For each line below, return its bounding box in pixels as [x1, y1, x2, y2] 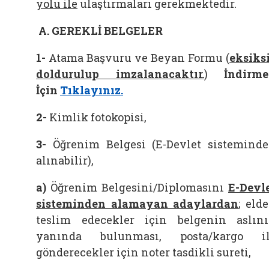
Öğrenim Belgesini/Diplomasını [50, 180, 224, 195]
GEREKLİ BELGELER [52, 23, 163, 38]
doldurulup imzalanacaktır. [36, 67, 204, 81]
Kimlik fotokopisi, [49, 110, 147, 124]
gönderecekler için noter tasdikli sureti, [36, 245, 251, 259]
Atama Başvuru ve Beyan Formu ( [49, 50, 229, 65]
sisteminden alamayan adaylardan [36, 196, 239, 211]
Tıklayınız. [60, 83, 123, 97]
